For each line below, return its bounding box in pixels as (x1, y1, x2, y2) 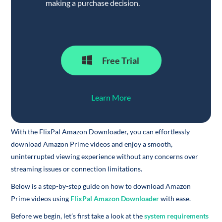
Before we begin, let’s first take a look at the (11, 212, 145, 220)
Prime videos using (11, 194, 71, 203)
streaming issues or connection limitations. (11, 165, 143, 173)
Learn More (91, 93, 131, 102)
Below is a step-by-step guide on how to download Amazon (11, 182, 191, 190)
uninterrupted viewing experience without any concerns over (11, 152, 199, 161)
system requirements (144, 212, 209, 220)
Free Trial (102, 55, 139, 66)
